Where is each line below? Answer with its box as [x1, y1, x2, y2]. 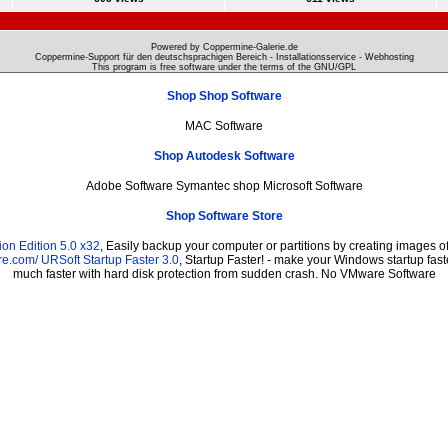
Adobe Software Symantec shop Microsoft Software [85, 178, 363, 193]
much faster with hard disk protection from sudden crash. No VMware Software [12, 266, 436, 281]
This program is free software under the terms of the [92, 61, 314, 72]
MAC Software [185, 118, 263, 133]
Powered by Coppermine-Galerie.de [150, 41, 298, 52]
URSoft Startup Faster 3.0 [40, 252, 179, 267]
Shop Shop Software [166, 88, 282, 103]
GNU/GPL [314, 61, 356, 72]
